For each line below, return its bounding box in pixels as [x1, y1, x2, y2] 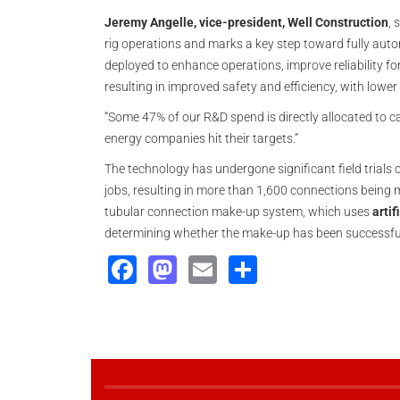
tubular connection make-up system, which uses [104, 204, 372, 219]
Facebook [137, 249, 270, 285]
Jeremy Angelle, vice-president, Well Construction [104, 15, 388, 29]
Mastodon [177, 249, 311, 285]
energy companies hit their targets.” [104, 131, 298, 146]
